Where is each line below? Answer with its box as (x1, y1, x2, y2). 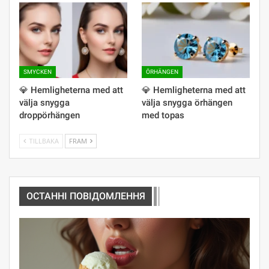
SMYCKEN (23, 68, 52, 76)
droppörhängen (19, 110, 80, 121)
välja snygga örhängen (142, 97, 232, 109)
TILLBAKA (27, 136, 59, 146)
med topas (142, 110, 184, 121)
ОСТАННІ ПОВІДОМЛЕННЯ (26, 190, 145, 202)
